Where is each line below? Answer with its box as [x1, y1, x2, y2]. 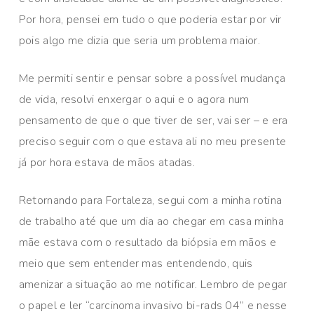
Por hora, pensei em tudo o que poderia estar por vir [18, 12, 282, 28]
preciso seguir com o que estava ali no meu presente [18, 134, 287, 150]
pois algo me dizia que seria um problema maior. [18, 33, 260, 49]
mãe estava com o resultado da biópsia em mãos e [18, 235, 276, 251]
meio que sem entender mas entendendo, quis [18, 256, 253, 272]
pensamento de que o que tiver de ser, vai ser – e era [18, 113, 288, 129]
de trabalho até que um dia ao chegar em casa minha [18, 214, 284, 230]
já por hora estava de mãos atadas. [18, 155, 196, 171]
